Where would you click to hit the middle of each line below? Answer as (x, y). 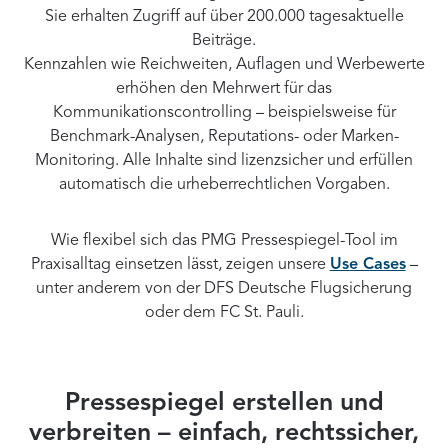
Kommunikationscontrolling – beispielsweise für (224, 112)
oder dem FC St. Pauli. (224, 312)
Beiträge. (224, 40)
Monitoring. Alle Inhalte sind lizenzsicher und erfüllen (224, 160)
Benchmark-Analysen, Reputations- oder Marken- (224, 136)
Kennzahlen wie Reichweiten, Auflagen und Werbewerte (224, 64)
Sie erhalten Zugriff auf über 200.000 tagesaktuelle (224, 16)
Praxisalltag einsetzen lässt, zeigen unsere (180, 264)
